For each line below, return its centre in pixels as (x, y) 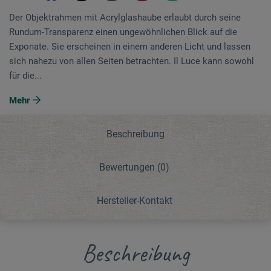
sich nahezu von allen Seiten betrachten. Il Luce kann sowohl (132, 61)
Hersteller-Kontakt (134, 200)
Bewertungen (128, 167)
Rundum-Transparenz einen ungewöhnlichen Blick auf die (123, 32)
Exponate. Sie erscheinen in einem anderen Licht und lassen (130, 46)
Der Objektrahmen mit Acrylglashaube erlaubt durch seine (125, 17)
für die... (25, 75)
